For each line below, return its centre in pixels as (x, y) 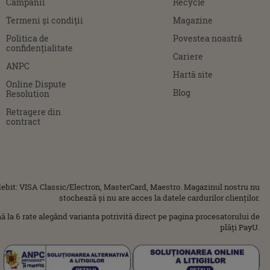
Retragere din (34, 111)
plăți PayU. (240, 227)
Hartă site (193, 74)
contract (24, 121)
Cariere (188, 56)
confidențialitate (40, 48)
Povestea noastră (208, 38)
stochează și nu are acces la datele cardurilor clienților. (159, 197)
